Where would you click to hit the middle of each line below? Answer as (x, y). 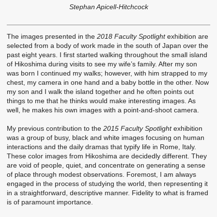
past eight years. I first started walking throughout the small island (107, 54)
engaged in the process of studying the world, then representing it (107, 184)
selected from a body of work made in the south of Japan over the (108, 45)
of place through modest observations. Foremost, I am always (101, 175)
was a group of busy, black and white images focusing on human (106, 138)
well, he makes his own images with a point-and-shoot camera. (103, 110)
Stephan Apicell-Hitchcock (108, 7)
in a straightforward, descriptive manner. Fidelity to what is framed (108, 193)
